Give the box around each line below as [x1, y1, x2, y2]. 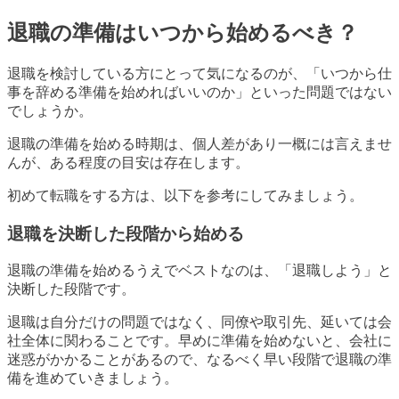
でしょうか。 [7, 102, 93, 118]
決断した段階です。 [7, 281, 135, 297]
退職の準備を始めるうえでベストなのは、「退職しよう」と [7, 263, 392, 279]
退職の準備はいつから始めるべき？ [7, 21, 358, 45]
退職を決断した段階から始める [7, 224, 244, 243]
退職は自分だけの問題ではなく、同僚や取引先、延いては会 [7, 314, 392, 330]
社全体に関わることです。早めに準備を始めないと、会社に [7, 333, 392, 349]
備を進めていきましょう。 [7, 370, 178, 387]
